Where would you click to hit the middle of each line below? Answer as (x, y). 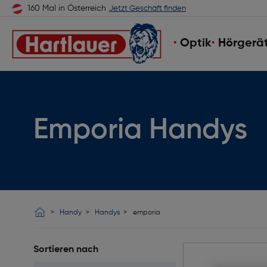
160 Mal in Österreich (67, 8)
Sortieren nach (66, 250)
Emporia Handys (140, 130)
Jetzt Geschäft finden (148, 9)
